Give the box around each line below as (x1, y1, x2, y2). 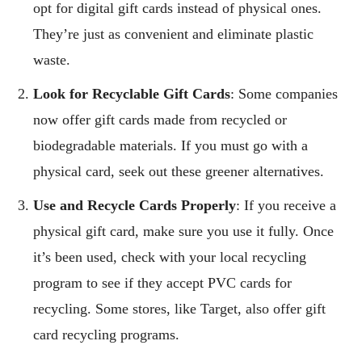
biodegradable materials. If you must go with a (33, 137, 308, 154)
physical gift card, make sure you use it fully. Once (33, 222, 334, 239)
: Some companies (230, 85, 338, 102)
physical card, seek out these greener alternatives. (33, 162, 324, 179)
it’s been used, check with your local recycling (33, 248, 306, 265)
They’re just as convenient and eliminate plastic (33, 25, 314, 42)
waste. (33, 51, 70, 68)
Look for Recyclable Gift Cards (33, 85, 230, 102)
